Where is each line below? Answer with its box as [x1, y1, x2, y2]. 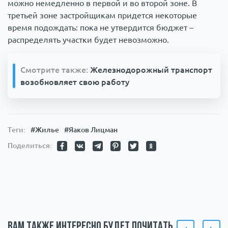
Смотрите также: [20, 65, 90, 75]
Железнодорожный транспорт [90, 65, 212, 75]
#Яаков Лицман [64, 126, 118, 134]
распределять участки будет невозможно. [8, 35, 169, 45]
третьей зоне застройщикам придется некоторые [8, 11, 197, 20]
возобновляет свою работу [20, 77, 129, 87]
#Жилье [31, 126, 59, 134]
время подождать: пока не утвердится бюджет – [8, 23, 193, 33]
